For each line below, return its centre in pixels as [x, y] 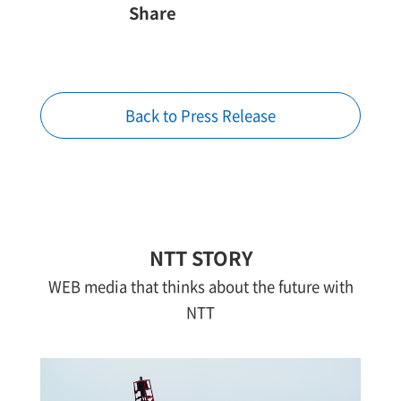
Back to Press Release [200, 115]
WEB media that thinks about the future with [200, 286]
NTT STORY [200, 257]
